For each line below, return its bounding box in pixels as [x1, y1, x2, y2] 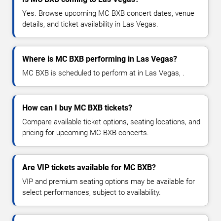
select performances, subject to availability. [22, 188, 161, 197]
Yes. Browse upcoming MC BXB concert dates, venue [22, 9, 194, 18]
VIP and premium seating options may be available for [22, 177, 195, 186]
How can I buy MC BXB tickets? [22, 103, 132, 113]
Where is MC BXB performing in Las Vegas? [22, 54, 177, 64]
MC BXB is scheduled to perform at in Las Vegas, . [22, 69, 184, 78]
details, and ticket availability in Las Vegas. [22, 20, 158, 29]
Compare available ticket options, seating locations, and [22, 117, 200, 127]
